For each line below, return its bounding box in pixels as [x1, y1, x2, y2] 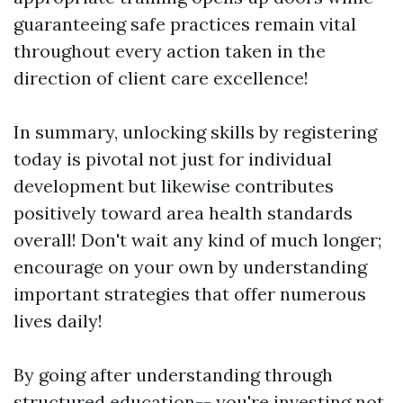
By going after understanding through [13, 363, 333, 387]
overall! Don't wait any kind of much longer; [13, 228, 381, 252]
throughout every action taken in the [13, 40, 326, 63]
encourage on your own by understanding [13, 255, 367, 279]
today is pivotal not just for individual [13, 148, 332, 171]
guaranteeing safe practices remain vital [13, 13, 356, 36]
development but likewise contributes [13, 175, 334, 198]
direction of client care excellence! [13, 67, 309, 90]
